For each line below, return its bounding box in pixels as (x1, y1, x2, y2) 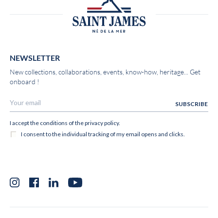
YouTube (74, 181, 97, 189)
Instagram (14, 181, 40, 189)
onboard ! (10, 78, 39, 86)
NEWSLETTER (10, 54, 60, 62)
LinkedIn (53, 181, 75, 189)
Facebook (33, 181, 59, 189)
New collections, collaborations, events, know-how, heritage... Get (10, 68, 200, 76)
